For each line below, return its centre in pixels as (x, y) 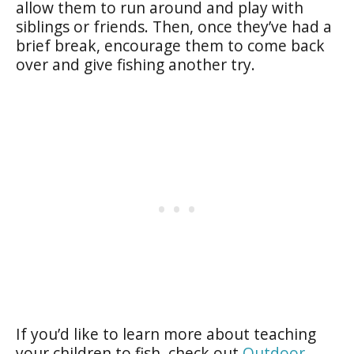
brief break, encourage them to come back (170, 45)
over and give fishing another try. (136, 64)
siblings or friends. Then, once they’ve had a (174, 26)
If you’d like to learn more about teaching (166, 333)
